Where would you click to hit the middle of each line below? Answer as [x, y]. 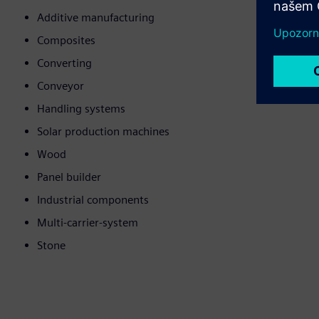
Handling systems [81, 109]
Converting [64, 63]
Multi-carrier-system [88, 223]
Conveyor [61, 86]
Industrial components [93, 200]
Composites [66, 41]
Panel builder [69, 177]
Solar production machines [103, 132]
